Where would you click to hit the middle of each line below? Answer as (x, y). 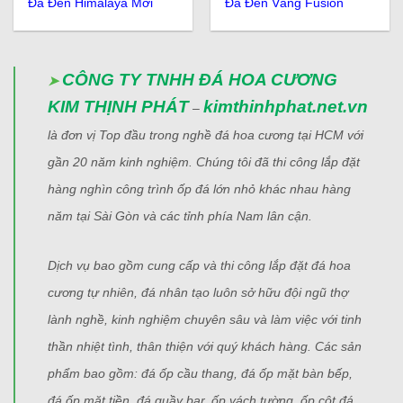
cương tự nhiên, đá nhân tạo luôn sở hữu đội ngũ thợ (198, 293)
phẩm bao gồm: (94, 374)
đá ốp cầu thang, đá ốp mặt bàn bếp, (247, 374)
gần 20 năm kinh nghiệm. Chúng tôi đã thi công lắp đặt (204, 162)
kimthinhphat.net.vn (286, 107)
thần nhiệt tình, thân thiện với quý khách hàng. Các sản (205, 347)
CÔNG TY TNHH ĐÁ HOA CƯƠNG (200, 80)
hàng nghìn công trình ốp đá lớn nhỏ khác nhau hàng (199, 189)
